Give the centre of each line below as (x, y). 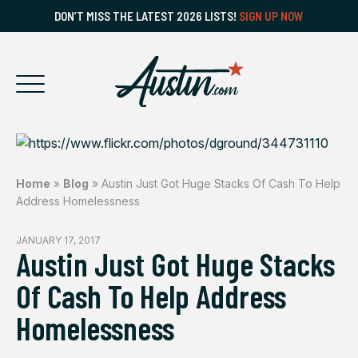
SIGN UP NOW (271, 16)
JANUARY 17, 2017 (58, 240)
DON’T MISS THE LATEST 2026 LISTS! (147, 16)
